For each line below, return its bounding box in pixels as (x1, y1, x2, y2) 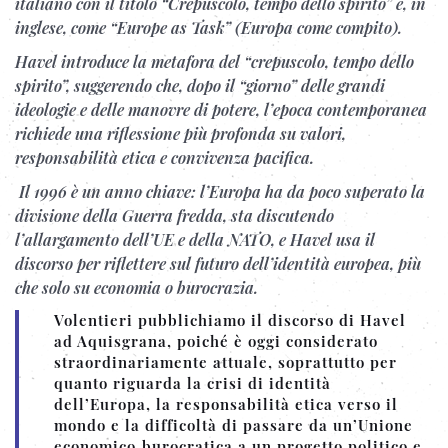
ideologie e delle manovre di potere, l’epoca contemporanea (15, 99, 427, 120)
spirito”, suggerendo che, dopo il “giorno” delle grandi (15, 75, 385, 96)
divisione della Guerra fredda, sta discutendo (15, 205, 334, 226)
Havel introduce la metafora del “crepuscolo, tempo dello (15, 51, 414, 72)
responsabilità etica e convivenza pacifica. (15, 147, 314, 168)
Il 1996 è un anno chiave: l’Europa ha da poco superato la (19, 181, 425, 202)
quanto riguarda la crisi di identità (54, 373, 331, 393)
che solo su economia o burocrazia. (15, 277, 258, 298)
